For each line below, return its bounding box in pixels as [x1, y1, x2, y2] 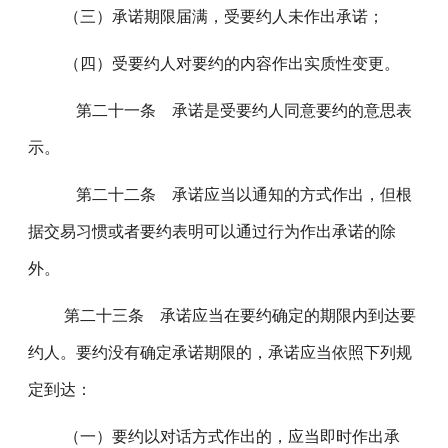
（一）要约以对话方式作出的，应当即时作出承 [48, 428, 401, 445]
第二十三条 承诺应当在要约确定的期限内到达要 [48, 307, 417, 324]
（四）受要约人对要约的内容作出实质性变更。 [48, 55, 401, 72]
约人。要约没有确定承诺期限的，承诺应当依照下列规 [28, 344, 413, 361]
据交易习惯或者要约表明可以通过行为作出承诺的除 [28, 223, 397, 240]
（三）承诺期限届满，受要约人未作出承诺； [48, 8, 385, 25]
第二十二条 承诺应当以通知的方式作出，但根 [48, 186, 413, 203]
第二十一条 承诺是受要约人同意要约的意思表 [48, 102, 413, 119]
